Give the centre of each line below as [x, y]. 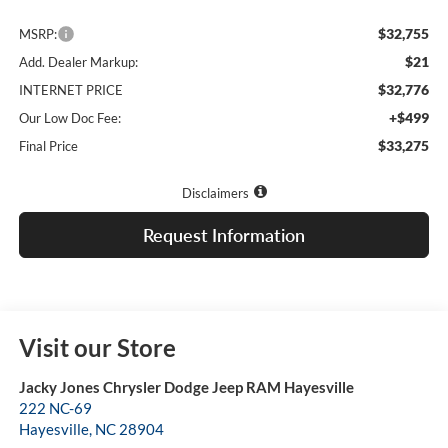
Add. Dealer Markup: [78, 62]
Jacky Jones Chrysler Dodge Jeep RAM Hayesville [186, 387]
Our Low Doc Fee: [69, 118]
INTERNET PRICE [70, 90]
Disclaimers [215, 193]
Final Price [48, 146]
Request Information [224, 235]
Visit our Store [97, 348]
